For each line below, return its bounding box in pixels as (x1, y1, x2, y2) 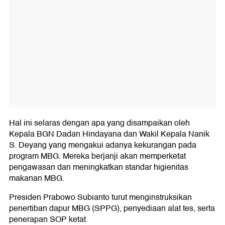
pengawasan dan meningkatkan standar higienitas (9, 160, 188, 174)
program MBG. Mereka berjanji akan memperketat (9, 149, 186, 163)
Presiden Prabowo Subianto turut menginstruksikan (9, 190, 192, 204)
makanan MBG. (9, 171, 64, 185)
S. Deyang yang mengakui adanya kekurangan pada (9, 138, 196, 152)
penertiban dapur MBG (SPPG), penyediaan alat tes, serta (9, 201, 215, 215)
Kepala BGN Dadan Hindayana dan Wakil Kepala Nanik (9, 127, 209, 141)
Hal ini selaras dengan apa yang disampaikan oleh (9, 116, 190, 130)
